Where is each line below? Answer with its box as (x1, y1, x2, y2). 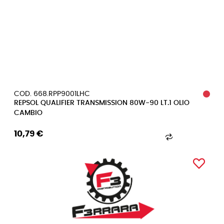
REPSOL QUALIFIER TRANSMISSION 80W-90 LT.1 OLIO (14, 99, 189, 106)
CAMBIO (14, 109, 42, 116)
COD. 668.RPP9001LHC (14, 90, 90, 97)
